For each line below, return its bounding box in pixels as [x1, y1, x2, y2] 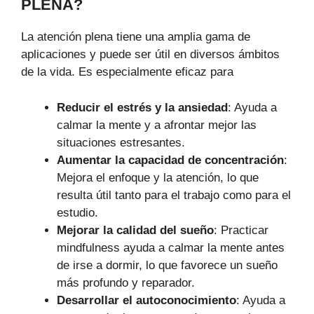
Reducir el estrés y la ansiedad [57, 100, 228, 114]
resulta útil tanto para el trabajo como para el [57, 188, 291, 202]
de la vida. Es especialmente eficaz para [21, 65, 233, 79]
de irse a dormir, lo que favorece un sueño [57, 258, 278, 272]
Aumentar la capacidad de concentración [57, 153, 284, 167]
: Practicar [214, 223, 268, 237]
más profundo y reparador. [57, 275, 195, 289]
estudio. [57, 205, 98, 219]
